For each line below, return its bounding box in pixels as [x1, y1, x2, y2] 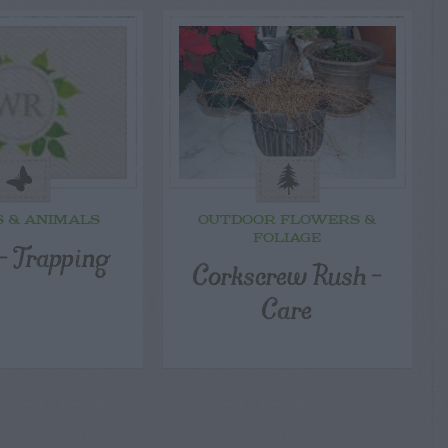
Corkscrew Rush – [192, 250, 382, 298]
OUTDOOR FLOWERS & [198, 213, 377, 229]
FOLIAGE [253, 231, 322, 247]
